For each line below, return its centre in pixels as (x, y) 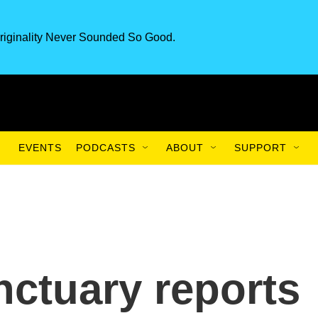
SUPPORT (261, 148)
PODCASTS (106, 148)
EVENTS (40, 148)
